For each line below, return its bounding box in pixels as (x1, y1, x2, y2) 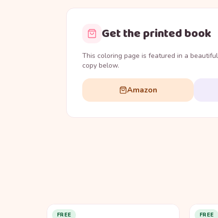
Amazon (127, 85, 157, 96)
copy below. (82, 61, 119, 71)
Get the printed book (102, 24, 211, 43)
